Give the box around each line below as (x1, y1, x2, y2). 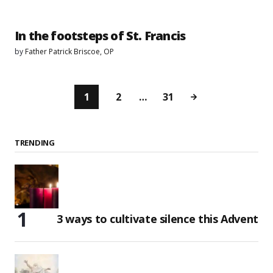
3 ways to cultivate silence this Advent (57, 211, 258, 226)
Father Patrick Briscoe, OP (25, 46, 114, 57)
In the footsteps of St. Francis (15, 27, 186, 44)
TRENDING (15, 136, 55, 148)
